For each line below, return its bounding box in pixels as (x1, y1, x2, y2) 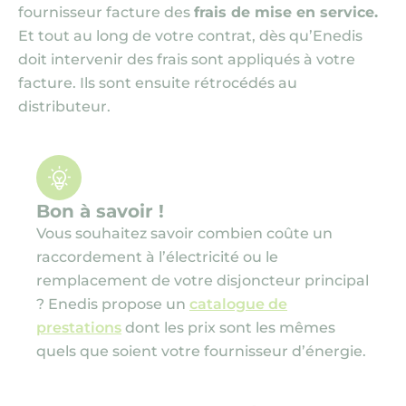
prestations (36, 319, 121, 336)
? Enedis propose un (36, 295, 189, 313)
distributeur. (18, 98, 111, 115)
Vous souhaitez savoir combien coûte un (36, 225, 333, 242)
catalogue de (189, 295, 287, 313)
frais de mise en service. (194, 4, 378, 21)
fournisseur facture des (18, 4, 194, 21)
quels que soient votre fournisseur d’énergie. (36, 343, 366, 360)
